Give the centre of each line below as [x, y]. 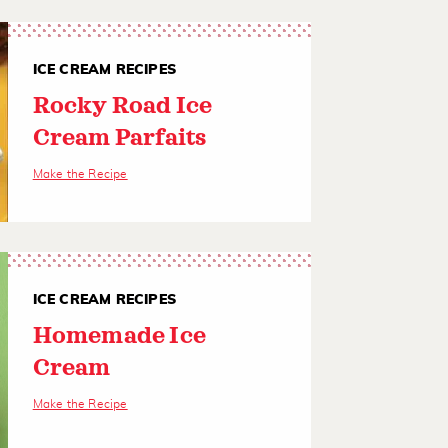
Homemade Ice [119, 336]
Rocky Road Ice [122, 106]
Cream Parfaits [119, 138]
